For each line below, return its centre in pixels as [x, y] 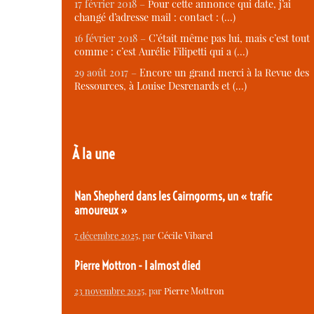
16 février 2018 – [111, 39]
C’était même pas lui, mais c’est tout [229, 39]
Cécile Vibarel [185, 235]
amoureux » [101, 211]
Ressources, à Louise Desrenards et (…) [161, 86]
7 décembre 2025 [106, 235]
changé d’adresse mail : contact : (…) [155, 17]
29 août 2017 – [107, 73]
